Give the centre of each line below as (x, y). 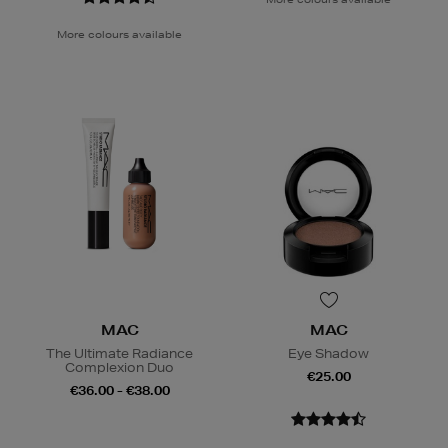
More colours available (119, 34)
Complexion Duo (119, 368)
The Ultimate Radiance (119, 354)
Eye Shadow (328, 354)
